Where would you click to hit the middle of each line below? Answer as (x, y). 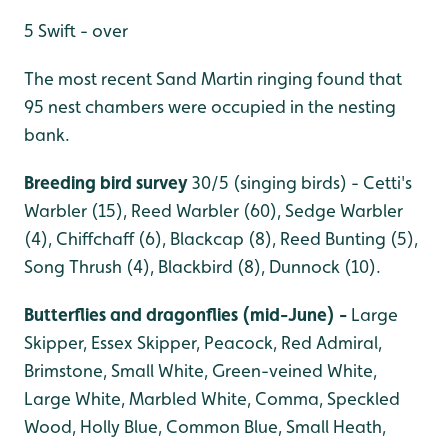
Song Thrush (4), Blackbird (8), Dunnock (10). (202, 267)
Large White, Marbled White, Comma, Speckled (212, 399)
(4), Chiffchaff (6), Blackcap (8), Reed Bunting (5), (221, 239)
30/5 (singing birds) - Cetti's (300, 183)
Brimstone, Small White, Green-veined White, (200, 371)
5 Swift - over (76, 31)
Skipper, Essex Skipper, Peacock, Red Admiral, (203, 343)
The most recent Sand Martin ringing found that (213, 79)
